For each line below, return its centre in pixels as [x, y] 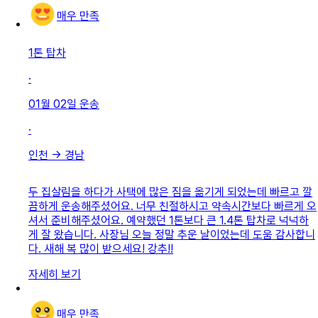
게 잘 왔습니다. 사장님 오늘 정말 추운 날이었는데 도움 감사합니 [172, 234]
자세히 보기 [55, 274]
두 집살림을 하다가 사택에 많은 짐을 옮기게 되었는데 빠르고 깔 [170, 192]
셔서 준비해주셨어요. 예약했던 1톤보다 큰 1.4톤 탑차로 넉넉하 [169, 220]
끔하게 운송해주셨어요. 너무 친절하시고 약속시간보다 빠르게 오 [172, 206]
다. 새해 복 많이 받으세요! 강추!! [101, 248]
